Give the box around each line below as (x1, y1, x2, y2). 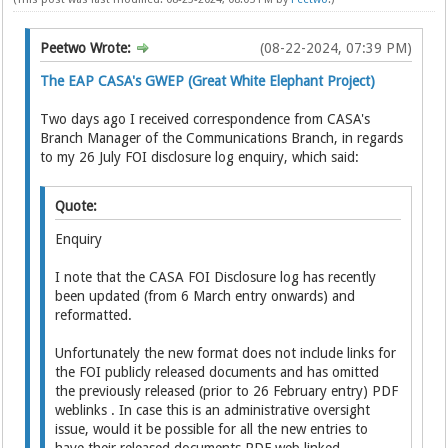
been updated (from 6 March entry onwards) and (55, 288, 356, 304)
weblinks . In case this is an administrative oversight (55, 402, 371, 418)
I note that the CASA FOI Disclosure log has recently (55, 269, 377, 285)
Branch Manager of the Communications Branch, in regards (40, 130, 404, 146)
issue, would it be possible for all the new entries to (55, 421, 369, 437)
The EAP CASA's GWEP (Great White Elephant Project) (40, 73, 376, 89)
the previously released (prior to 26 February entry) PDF (55, 383, 399, 399)
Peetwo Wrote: (40, 40, 136, 56)
